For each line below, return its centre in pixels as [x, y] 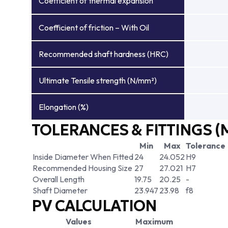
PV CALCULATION [94, 206]
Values [79, 221]
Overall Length [59, 179]
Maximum [154, 221]
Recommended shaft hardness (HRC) [104, 54]
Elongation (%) [64, 107]
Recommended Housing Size [82, 168]
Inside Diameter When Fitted [83, 157]
